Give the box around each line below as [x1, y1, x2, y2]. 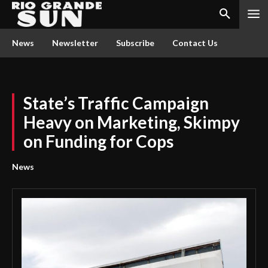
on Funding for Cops [23, 131, 173, 151]
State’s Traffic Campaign [23, 93, 209, 113]
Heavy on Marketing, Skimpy [23, 112, 240, 132]
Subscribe [116, 38, 154, 48]
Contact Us [172, 38, 218, 48]
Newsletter [52, 38, 98, 48]
